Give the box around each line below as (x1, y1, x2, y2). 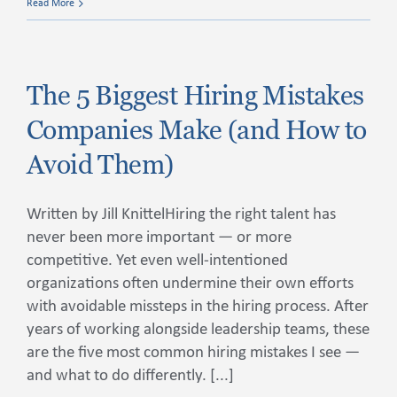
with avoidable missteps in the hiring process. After (27, 299, 369, 315)
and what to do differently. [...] (27, 368, 234, 385)
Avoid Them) (27, 149, 174, 180)
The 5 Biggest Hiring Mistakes (27, 80, 364, 111)
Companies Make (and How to (27, 114, 367, 145)
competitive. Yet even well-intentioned (27, 253, 288, 269)
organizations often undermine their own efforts (27, 276, 354, 292)
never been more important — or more (27, 230, 292, 246)
